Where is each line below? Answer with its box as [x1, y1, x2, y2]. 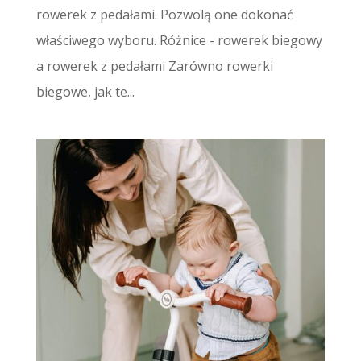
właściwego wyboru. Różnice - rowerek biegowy [35, 31, 322, 49]
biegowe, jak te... [35, 82, 135, 101]
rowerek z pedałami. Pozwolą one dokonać [35, 5, 293, 23]
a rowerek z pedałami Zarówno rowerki [35, 56, 273, 75]
